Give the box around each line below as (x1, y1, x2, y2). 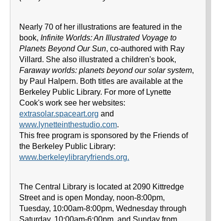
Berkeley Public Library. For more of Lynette (19, 88, 171, 96)
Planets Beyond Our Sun (19, 44, 106, 53)
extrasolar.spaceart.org (19, 110, 99, 118)
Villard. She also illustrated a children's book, (19, 55, 176, 64)
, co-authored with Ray (106, 44, 184, 53)
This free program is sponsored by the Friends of (19, 131, 188, 140)
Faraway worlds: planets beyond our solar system (19, 66, 192, 74)
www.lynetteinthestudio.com (19, 120, 117, 129)
